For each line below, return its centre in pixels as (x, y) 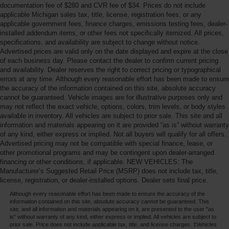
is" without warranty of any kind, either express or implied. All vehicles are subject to (113, 216)
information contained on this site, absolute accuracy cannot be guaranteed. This (109, 201)
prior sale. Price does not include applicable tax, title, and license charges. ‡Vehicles (113, 224)
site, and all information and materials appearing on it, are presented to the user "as (112, 209)
